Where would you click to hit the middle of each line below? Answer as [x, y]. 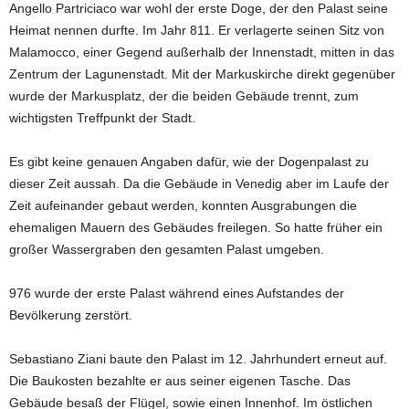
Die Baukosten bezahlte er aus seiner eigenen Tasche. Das [180, 380]
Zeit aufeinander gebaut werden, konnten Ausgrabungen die [183, 205]
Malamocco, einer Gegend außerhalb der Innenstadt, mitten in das [202, 52]
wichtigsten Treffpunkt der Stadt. [102, 117]
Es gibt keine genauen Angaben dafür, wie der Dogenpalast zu [189, 161]
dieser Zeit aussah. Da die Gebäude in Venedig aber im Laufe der [199, 183]
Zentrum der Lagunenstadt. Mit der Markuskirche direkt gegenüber [202, 73]
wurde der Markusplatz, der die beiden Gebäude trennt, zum [184, 95]
